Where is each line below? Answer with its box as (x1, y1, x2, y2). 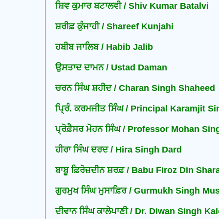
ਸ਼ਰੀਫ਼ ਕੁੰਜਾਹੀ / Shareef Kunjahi (55, 22, 174, 32)
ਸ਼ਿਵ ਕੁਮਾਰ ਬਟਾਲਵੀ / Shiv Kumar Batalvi (55, 1, 209, 11)
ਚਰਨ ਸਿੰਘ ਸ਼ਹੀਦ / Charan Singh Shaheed (55, 83, 215, 93)
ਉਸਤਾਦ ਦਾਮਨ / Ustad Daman (55, 63, 167, 73)
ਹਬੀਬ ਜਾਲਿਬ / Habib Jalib (55, 42, 153, 52)
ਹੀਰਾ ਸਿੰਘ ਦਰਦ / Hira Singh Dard (55, 145, 182, 155)
